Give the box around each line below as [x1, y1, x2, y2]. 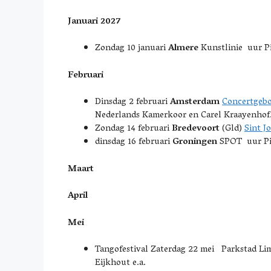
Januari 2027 [68, 13, 121, 30]
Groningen [172, 134, 217, 151]
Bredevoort [172, 120, 220, 137]
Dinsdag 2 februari [95, 94, 170, 111]
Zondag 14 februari [95, 120, 172, 137]
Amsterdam [170, 94, 220, 111]
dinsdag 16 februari [95, 134, 172, 151]
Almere [168, 40, 198, 57]
